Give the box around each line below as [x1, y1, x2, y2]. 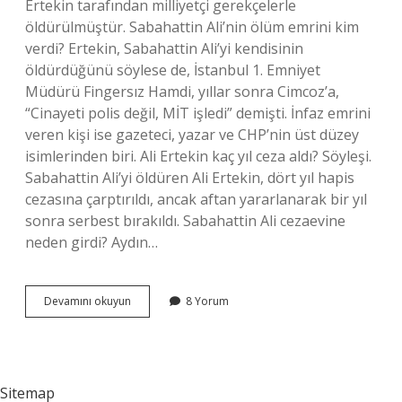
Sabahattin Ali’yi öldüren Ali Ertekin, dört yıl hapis [25, 168, 354, 188]
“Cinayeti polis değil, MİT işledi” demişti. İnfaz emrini [25, 103, 371, 123]
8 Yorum [186, 293, 229, 309]
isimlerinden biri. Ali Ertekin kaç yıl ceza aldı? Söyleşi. [25, 146, 371, 166]
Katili [130, 325, 154, 340]
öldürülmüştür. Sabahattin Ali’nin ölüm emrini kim [25, 17, 359, 37]
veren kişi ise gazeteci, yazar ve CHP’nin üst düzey [25, 125, 359, 144]
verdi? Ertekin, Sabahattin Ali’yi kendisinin [25, 39, 303, 58]
